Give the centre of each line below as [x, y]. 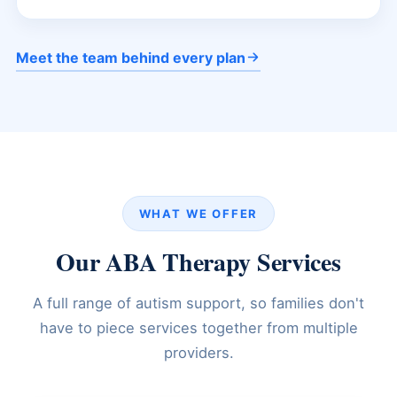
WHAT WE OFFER [198, 213]
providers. [198, 352]
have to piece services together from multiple [198, 327]
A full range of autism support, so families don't [198, 303]
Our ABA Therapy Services [198, 261]
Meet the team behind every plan [131, 57]
